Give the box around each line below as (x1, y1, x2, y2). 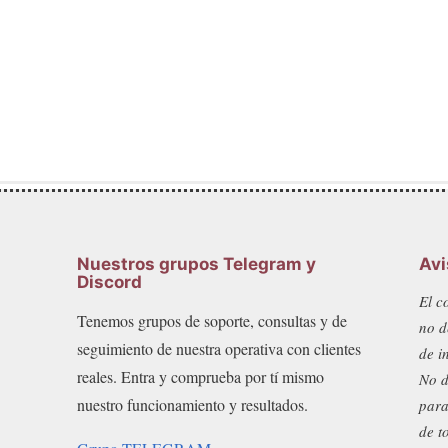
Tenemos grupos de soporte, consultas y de (77, 310, 348, 332)
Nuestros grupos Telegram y (77, 254, 317, 275)
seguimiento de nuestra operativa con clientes (77, 338, 362, 360)
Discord (77, 272, 143, 293)
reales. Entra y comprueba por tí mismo (77, 366, 325, 388)
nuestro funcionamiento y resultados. (77, 394, 309, 416)
